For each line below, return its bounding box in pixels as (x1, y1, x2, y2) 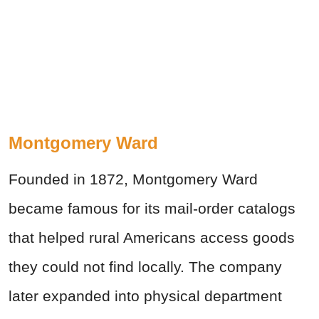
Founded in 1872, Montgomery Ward (9, 171, 258, 188)
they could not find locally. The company (9, 258, 282, 276)
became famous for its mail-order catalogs (9, 200, 296, 217)
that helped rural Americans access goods (9, 229, 295, 246)
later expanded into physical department (9, 288, 282, 305)
